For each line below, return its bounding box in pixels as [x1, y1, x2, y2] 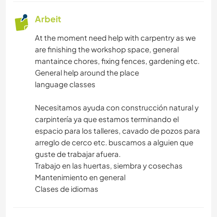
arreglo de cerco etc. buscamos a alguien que [35, 138, 193, 147]
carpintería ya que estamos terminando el [35, 114, 179, 124]
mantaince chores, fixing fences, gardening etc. [35, 56, 200, 66]
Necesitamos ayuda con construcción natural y [35, 103, 199, 112]
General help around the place [35, 68, 139, 77]
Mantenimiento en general [35, 172, 125, 182]
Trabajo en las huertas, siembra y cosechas [35, 161, 183, 170]
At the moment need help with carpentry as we [35, 33, 196, 43]
